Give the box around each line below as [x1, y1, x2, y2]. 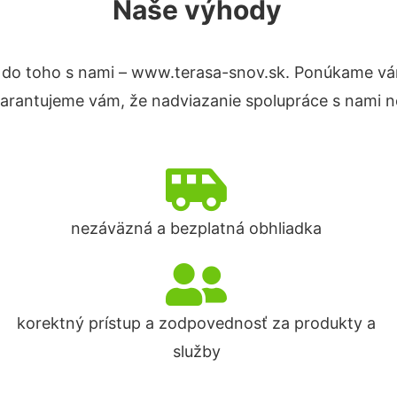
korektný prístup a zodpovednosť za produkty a [17, 314, 377, 332]
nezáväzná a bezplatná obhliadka [71, 219, 323, 237]
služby [172, 342, 221, 361]
